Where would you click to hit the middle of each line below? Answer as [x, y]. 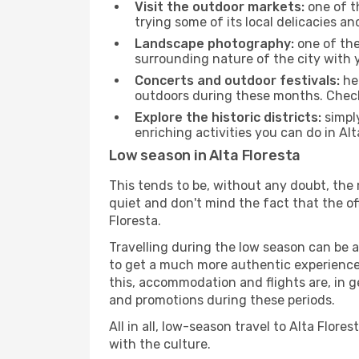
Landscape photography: [214, 44]
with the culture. [160, 344]
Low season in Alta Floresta [205, 155]
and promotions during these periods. [222, 300]
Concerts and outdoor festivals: [237, 81]
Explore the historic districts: [228, 117]
